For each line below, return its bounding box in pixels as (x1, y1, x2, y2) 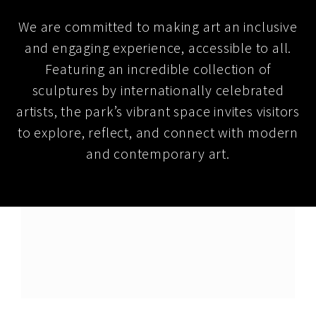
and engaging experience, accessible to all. (24, 38, 292, 56)
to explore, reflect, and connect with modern (17, 123, 299, 141)
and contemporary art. (86, 144, 230, 162)
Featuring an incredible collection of (44, 59, 272, 78)
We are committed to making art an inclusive (18, 17, 298, 35)
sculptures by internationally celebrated (32, 80, 284, 99)
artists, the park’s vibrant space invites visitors (16, 102, 300, 120)
